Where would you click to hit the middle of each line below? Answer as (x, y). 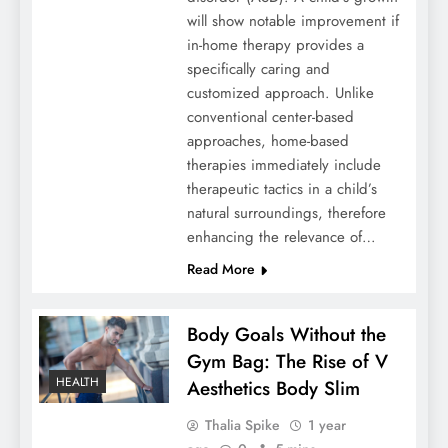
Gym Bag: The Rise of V (287, 362)
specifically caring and (258, 69)
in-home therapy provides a (275, 45)
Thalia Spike (242, 425)
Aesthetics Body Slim (273, 389)
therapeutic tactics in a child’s (281, 189)
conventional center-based (270, 117)
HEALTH (77, 381)
